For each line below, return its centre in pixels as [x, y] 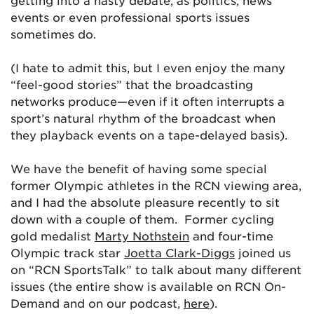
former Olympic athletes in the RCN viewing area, [156, 185]
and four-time [231, 235]
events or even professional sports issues [130, 17]
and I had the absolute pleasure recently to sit [145, 202]
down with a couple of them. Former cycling [142, 219]
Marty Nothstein [142, 235]
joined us [263, 252]
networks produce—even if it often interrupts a [148, 101]
